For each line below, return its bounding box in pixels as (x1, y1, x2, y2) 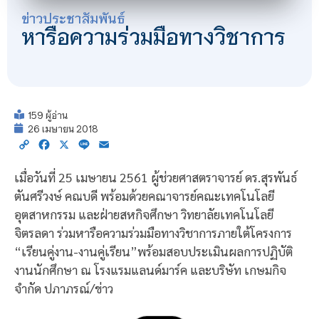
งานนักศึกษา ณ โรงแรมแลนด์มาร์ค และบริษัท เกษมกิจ (14, 261, 286, 278)
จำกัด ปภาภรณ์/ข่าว (14, 280, 113, 297)
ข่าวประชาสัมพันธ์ (21, 9, 125, 26)
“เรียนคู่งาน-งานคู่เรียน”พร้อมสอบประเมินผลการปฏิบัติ (14, 243, 293, 260)
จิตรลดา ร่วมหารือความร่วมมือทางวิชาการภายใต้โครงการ (14, 224, 292, 241)
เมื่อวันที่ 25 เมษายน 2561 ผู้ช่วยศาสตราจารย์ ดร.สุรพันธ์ (14, 169, 297, 186)
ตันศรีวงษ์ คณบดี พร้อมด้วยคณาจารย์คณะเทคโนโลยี (14, 187, 274, 204)
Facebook (51, 137, 100, 152)
